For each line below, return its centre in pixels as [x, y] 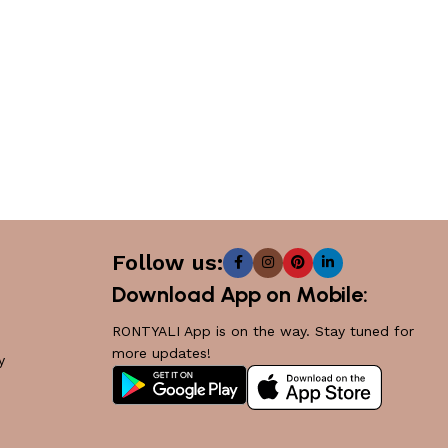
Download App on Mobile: [240, 294]
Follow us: [167, 262]
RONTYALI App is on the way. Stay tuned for [263, 331]
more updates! [161, 353]
